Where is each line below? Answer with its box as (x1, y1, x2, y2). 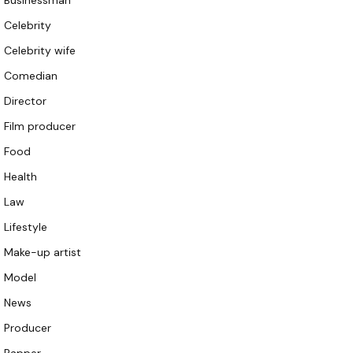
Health (4, 169, 37, 184)
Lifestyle (4, 220, 47, 235)
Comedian (4, 69, 58, 84)
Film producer (4, 119, 76, 134)
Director (4, 94, 46, 109)
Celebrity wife (4, 43, 76, 58)
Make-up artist (4, 245, 81, 260)
